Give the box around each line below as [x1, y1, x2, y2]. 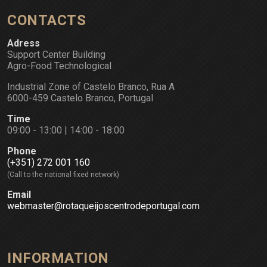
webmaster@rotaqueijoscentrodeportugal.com [7, 200, 200, 212]
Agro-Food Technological [7, 60, 111, 72]
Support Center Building [7, 49, 105, 61]
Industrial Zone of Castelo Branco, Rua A [7, 81, 175, 93]
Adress [7, 38, 40, 49]
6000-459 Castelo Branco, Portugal [7, 92, 153, 104]
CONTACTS [7, 12, 86, 29]
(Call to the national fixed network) [7, 170, 119, 179]
